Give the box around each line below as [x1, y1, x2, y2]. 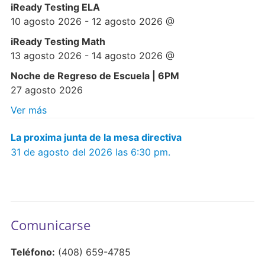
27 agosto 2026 [10, 84, 83, 96]
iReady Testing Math [10, 35, 105, 48]
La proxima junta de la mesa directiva [10, 131, 182, 144]
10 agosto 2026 [10, 15, 82, 28]
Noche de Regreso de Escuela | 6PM [10, 70, 179, 82]
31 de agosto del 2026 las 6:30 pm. [10, 146, 170, 159]
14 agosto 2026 [91, 50, 163, 62]
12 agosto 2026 [91, 15, 163, 28]
